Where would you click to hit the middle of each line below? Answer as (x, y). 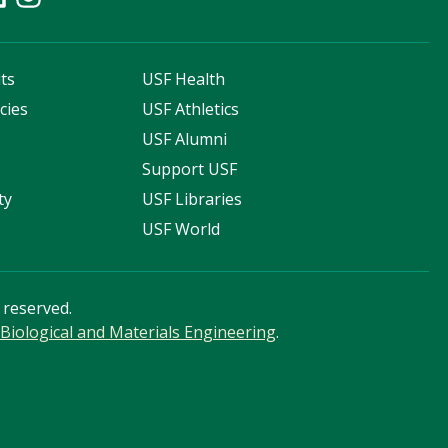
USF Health (184, 79)
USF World (181, 229)
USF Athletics (191, 109)
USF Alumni (185, 139)
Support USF (190, 169)
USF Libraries (192, 199)
